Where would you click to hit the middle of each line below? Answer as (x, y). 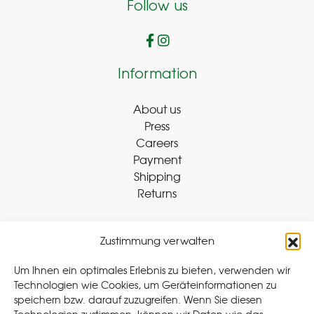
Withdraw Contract (66, 246)
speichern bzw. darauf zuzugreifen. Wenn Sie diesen (138, 299)
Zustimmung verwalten (157, 240)
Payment (157, 159)
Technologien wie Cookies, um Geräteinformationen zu (145, 285)
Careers (157, 143)
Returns (157, 193)
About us (157, 109)
